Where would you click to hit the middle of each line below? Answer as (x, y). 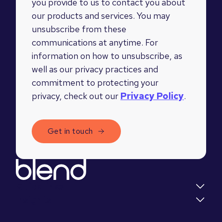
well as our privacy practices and (95, 69)
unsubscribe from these (79, 29)
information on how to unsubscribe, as (107, 55)
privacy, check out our (76, 96)
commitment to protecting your (95, 82)
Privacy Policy (152, 96)
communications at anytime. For (95, 42)
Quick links (40, 186)
